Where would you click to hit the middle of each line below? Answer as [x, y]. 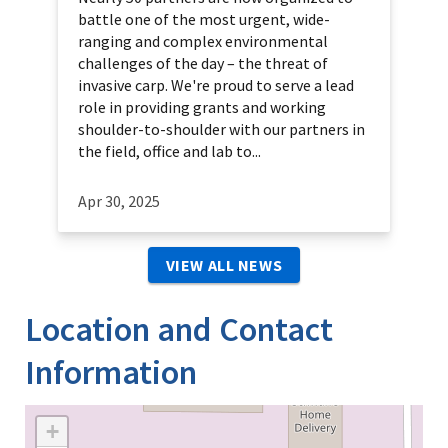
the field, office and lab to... [169, 151]
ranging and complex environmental [203, 41]
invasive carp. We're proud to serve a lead [216, 85]
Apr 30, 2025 [119, 201]
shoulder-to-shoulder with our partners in [221, 129]
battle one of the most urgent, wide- [204, 19]
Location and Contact [179, 329]
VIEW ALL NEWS [224, 265]
